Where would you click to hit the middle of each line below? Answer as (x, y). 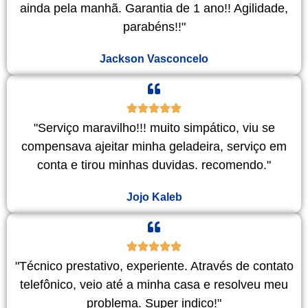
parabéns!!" (154, 26)
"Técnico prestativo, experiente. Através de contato (154, 266)
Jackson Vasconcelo (154, 58)
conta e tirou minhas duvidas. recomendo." (154, 165)
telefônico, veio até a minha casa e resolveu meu (154, 284)
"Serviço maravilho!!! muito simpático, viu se (154, 128)
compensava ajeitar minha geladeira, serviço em (154, 146)
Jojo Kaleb (154, 196)
